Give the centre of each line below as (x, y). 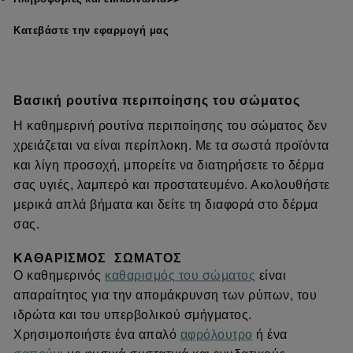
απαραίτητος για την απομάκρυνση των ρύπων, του (165, 295)
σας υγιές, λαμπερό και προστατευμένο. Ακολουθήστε (172, 184)
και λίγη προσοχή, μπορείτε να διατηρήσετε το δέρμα (169, 165)
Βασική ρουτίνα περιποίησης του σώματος (157, 100)
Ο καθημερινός (59, 276)
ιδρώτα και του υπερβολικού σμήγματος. (133, 315)
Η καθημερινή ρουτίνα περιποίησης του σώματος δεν (170, 125)
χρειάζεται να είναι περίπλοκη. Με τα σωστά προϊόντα (171, 145)
